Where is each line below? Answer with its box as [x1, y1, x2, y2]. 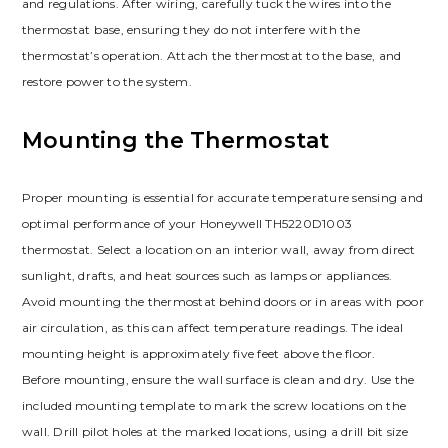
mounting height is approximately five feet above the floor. [21, 346, 376, 362]
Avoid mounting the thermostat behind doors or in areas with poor [21, 294, 424, 310]
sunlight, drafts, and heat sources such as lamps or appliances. [21, 268, 393, 284]
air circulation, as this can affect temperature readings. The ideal [21, 320, 404, 336]
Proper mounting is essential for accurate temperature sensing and [21, 190, 424, 206]
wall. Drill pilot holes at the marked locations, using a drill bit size [21, 424, 409, 440]
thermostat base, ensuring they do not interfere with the [21, 22, 360, 38]
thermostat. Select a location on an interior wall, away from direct [21, 242, 416, 258]
